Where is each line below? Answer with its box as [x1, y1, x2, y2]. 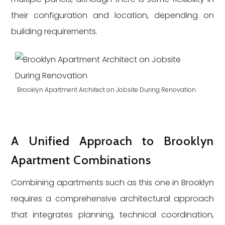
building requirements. [11, 26, 98, 37]
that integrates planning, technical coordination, [11, 209, 214, 220]
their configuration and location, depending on [11, 10, 214, 21]
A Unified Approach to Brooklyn [11, 134, 214, 148]
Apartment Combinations [11, 153, 152, 167]
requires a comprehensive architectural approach [11, 193, 214, 204]
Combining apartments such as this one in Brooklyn [11, 177, 214, 188]
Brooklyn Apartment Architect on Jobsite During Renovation [17, 85, 196, 94]
